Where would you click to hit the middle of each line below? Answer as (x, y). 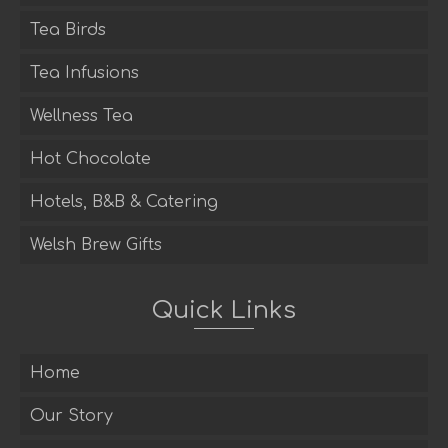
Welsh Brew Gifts (96, 245)
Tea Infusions (84, 73)
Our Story (71, 416)
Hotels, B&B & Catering (124, 202)
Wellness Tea (81, 116)
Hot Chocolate (90, 159)
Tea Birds (68, 30)
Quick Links (224, 311)
